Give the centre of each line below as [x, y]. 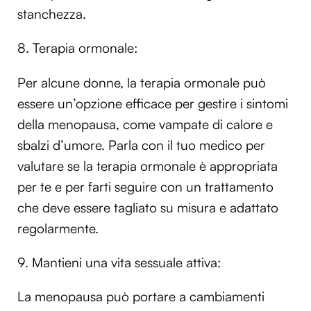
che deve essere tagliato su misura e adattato [148, 207]
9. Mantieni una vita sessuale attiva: [119, 262]
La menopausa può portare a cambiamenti [141, 296]
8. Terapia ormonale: [77, 48]
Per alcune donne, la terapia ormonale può [142, 82]
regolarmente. [58, 228]
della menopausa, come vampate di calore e [145, 124]
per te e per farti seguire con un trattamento [145, 186]
